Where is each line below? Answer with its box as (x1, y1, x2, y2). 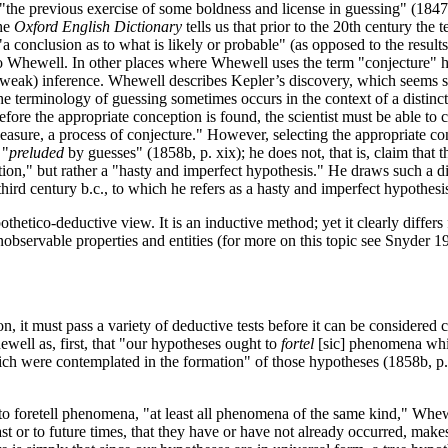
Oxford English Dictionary (14, 18, 182, 36)
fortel (281, 334, 314, 352)
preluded (9, 144, 64, 162)
